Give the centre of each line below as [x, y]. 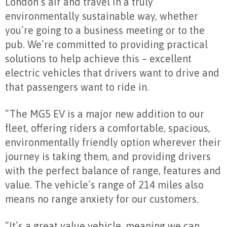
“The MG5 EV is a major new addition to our [105, 114]
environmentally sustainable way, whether [102, 16]
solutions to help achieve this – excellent [98, 59]
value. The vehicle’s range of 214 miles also [104, 185]
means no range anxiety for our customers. [102, 199]
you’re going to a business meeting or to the [105, 30]
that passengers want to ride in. [77, 87]
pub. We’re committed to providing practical [106, 45]
